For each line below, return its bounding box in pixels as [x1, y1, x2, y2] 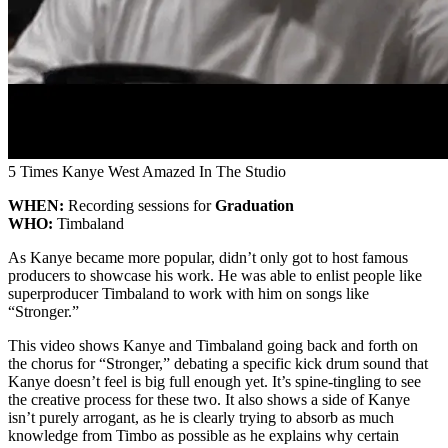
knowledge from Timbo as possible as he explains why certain [8, 426, 399, 444]
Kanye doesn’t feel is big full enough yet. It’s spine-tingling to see [8, 372, 421, 390]
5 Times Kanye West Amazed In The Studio [8, 162, 286, 180]
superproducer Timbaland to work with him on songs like [8, 284, 369, 302]
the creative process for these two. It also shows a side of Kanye [8, 390, 410, 408]
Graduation [215, 196, 294, 214]
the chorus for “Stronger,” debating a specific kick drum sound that [8, 354, 428, 372]
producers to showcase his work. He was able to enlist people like [8, 266, 422, 284]
